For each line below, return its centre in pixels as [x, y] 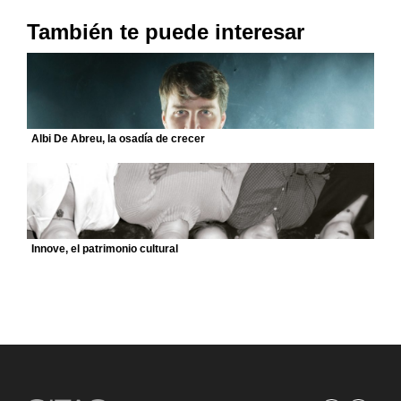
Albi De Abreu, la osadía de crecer [118, 139]
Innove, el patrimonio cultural [105, 249]
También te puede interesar [166, 32]
